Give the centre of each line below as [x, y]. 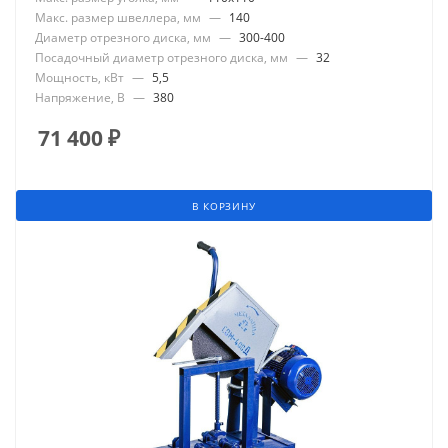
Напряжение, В [80, 98]
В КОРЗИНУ [224, 206]
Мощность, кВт [79, 78]
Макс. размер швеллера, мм [118, 18]
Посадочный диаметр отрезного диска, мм [161, 58]
